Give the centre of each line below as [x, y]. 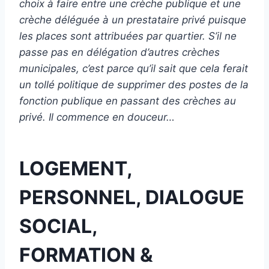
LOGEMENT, [76, 168]
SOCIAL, [59, 226]
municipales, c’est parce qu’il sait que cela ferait [134, 68]
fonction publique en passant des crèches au [128, 101]
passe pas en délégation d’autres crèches [119, 52]
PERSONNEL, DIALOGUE [132, 197]
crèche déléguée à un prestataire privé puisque [133, 20]
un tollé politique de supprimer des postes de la [134, 84]
